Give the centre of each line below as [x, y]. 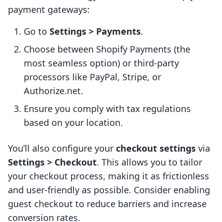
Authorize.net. [54, 91]
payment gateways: [49, 10]
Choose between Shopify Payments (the [107, 49]
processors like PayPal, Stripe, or [92, 77]
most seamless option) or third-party [101, 63]
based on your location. [73, 123]
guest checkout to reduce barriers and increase [107, 204]
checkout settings [156, 148]
